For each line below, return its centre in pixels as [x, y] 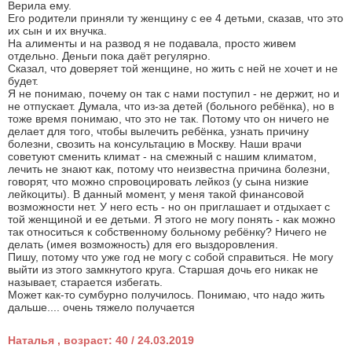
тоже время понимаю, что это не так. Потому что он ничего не [169, 118]
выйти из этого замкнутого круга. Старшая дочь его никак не [163, 269]
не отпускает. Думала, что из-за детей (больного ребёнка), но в [171, 106]
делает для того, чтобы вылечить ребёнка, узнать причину [158, 131]
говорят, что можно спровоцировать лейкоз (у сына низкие [158, 181]
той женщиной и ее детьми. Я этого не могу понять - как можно [172, 219]
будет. [23, 81]
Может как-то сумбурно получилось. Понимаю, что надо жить [166, 294]
